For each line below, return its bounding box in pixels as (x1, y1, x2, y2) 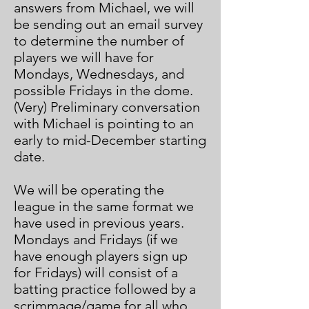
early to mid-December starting (14, 132, 206, 148)
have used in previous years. (14, 215, 184, 231)
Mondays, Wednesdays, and (14, 66, 184, 82)
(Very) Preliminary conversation (14, 99, 200, 115)
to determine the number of (14, 32, 184, 49)
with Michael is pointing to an (14, 115, 194, 132)
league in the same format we (14, 198, 194, 215)
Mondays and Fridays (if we (14, 231, 178, 248)
